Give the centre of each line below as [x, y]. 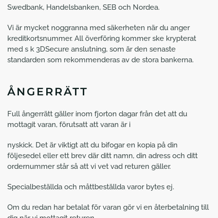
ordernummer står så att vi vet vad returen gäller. [89, 166]
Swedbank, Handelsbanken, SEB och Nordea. [83, 7]
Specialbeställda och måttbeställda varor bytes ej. [91, 187]
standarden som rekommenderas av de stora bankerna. [100, 60]
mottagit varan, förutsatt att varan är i [69, 125]
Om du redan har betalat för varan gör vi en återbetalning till [108, 207]
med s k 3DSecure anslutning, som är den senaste [91, 49]
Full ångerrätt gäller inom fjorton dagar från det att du [97, 114]
